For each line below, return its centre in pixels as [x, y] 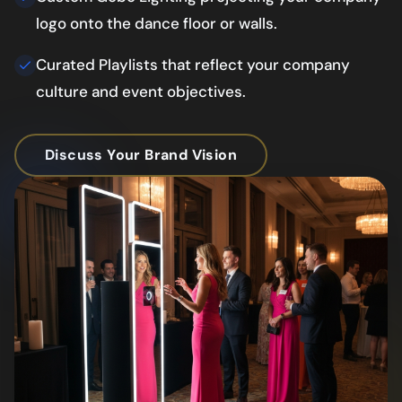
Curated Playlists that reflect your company [193, 64]
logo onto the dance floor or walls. [157, 23]
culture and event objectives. [141, 91]
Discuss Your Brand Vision [141, 154]
